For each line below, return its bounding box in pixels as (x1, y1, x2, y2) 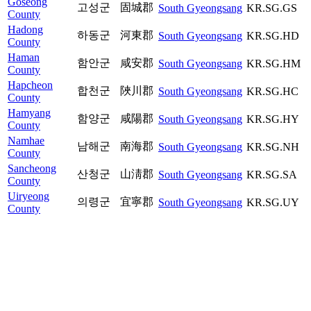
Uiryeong (8, 190, 49, 202)
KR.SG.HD (246, 29, 299, 42)
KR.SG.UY (246, 196, 299, 208)
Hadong (8, 23, 43, 35)
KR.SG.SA (246, 168, 297, 180)
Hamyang (8, 106, 51, 119)
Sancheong (8, 162, 56, 174)
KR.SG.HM (246, 57, 301, 69)
